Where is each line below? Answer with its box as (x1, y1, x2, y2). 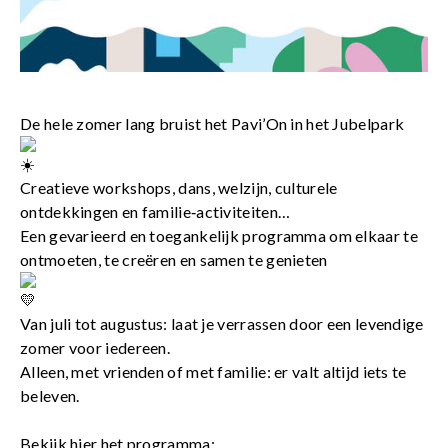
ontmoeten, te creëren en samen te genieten (20, 250, 328, 270)
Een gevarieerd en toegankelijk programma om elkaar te (20, 226, 418, 246)
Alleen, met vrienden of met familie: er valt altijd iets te (20, 362, 407, 382)
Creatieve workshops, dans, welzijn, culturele (20, 178, 338, 198)
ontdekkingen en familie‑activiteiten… (20, 202, 291, 222)
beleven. (20, 386, 80, 406)
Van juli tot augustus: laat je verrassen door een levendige (20, 314, 424, 334)
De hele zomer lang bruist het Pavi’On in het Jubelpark (20, 114, 405, 134)
